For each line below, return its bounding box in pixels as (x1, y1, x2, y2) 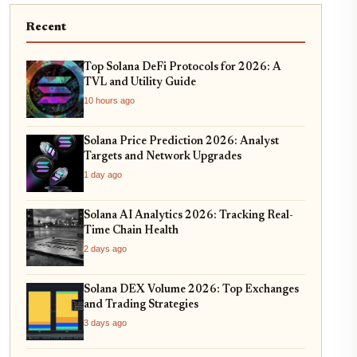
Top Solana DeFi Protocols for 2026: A (84, 61, 281, 73)
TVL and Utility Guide (84, 76, 196, 88)
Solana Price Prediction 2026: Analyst (84, 135, 279, 147)
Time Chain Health (84, 225, 178, 237)
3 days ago (84, 317, 127, 328)
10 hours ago (84, 95, 135, 105)
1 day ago (84, 169, 122, 179)
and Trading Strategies (84, 299, 198, 311)
